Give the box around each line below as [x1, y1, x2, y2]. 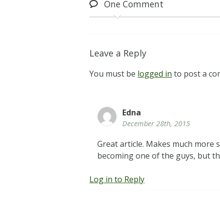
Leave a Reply [89, 47, 147, 59]
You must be [89, 68, 138, 80]
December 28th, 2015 [122, 119, 191, 129]
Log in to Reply [89, 173, 145, 185]
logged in [137, 68, 172, 80]
